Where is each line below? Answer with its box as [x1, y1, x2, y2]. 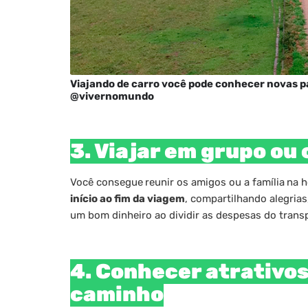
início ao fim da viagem [70, 192, 185, 205]
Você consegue [70, 175, 143, 188]
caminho [70, 281, 164, 307]
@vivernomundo [70, 89, 154, 102]
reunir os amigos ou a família [145, 175, 285, 188]
